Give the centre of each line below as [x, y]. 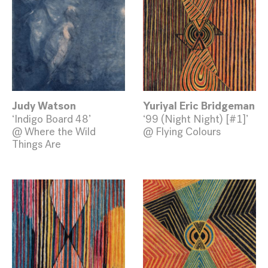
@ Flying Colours [182, 132]
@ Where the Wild [54, 132]
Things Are [36, 144]
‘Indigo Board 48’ [51, 119]
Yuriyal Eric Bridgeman [199, 107]
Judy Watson [44, 107]
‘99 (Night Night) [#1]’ [196, 119]
